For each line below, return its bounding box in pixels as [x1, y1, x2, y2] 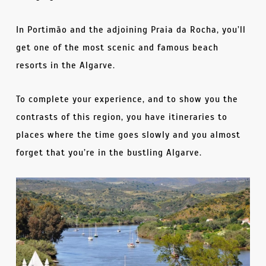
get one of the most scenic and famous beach [15, 42, 218, 53]
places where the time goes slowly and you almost [15, 129, 240, 140]
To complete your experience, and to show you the [15, 93, 238, 104]
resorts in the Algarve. [15, 59, 115, 71]
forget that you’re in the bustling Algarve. [15, 147, 202, 158]
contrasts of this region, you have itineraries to [15, 111, 227, 122]
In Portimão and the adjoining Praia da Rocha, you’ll [15, 24, 246, 35]
